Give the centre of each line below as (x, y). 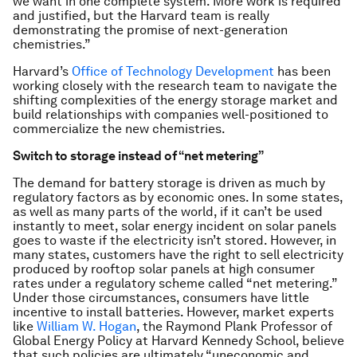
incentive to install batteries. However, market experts (173, 312)
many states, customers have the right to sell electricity (178, 255)
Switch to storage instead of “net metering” (138, 156)
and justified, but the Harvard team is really (141, 16)
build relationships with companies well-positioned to (171, 114)
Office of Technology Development (173, 71)
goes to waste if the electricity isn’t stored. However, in (175, 240)
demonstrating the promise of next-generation (150, 30)
